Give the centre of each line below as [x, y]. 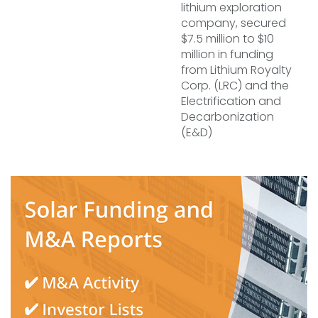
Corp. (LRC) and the [235, 86]
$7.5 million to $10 [227, 39]
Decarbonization [227, 117]
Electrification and [231, 101]
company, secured [234, 23]
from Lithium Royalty [236, 70]
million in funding [227, 54]
